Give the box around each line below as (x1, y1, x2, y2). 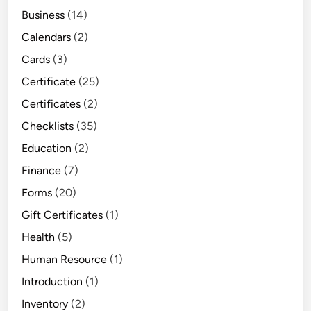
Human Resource (22, 253, 108, 267)
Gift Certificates (22, 208, 103, 222)
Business (22, 8, 65, 22)
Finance (22, 164, 62, 178)
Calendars (22, 31, 72, 44)
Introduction (22, 275, 83, 289)
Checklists (22, 119, 74, 133)
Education (22, 142, 72, 155)
